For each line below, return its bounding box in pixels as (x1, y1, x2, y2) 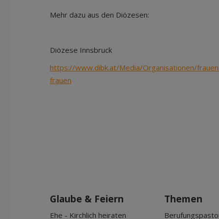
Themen (164, 193, 202, 205)
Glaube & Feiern (50, 193, 124, 205)
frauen (50, 75, 71, 85)
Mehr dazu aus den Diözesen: (50, 10, 149, 20)
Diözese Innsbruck (50, 45, 112, 55)
